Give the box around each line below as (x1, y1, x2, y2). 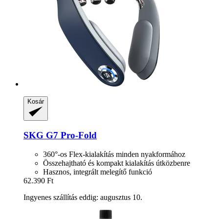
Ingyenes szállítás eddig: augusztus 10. (23, 193, 142, 201)
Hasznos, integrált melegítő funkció (43, 167, 152, 176)
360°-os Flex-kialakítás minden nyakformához (43, 150, 185, 158)
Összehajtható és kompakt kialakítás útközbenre (43, 158, 190, 167)
